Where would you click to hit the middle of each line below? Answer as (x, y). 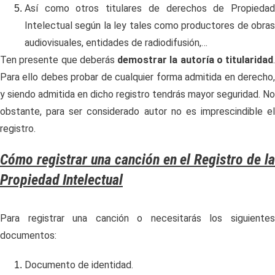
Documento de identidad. (79, 265)
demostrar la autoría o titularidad (195, 60)
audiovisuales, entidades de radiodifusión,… (116, 43)
